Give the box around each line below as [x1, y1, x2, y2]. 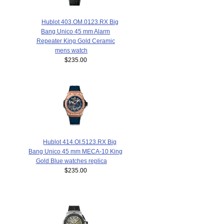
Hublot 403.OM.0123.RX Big [41, 18, 118, 25]
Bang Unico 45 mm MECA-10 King [28, 148, 123, 155]
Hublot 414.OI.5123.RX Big [43, 138, 117, 145]
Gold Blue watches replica [35, 157, 107, 164]
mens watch [55, 47, 88, 54]
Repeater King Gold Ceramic [36, 37, 115, 44]
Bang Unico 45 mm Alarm [41, 28, 110, 35]
